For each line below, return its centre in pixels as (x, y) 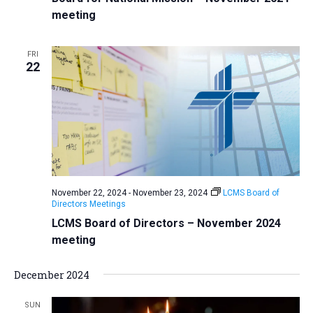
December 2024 (51, 275)
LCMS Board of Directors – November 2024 (166, 223)
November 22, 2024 (89, 192)
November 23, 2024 (170, 192)
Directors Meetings (88, 204)
